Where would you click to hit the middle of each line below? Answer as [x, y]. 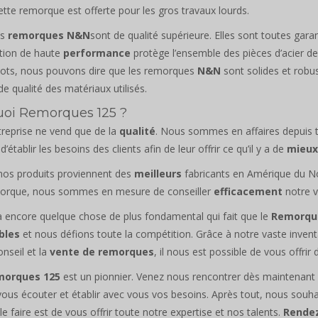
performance [97, 53]
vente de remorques [102, 251]
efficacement [248, 191]
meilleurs [158, 173]
